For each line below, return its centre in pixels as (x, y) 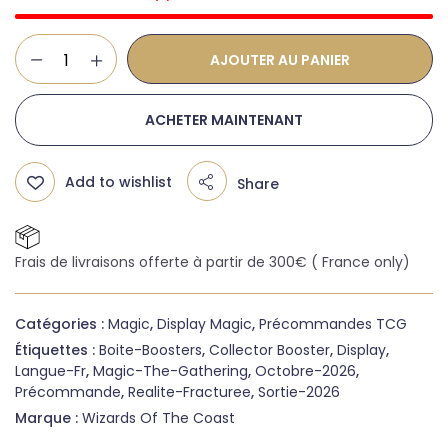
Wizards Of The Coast (158, 418)
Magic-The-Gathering (170, 371)
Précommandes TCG (333, 324)
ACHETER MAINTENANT (224, 120)
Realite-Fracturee (189, 392)
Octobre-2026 (305, 371)
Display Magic (204, 324)
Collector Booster (269, 350)
